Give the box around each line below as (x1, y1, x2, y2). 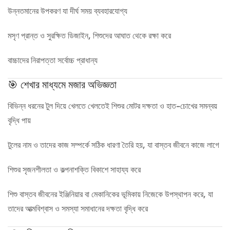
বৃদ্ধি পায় (8, 115, 31, 125)
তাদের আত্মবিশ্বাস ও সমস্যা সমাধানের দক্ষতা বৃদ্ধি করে (8, 204, 148, 214)
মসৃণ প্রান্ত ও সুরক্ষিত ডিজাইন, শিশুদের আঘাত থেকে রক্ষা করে (8, 30, 171, 41)
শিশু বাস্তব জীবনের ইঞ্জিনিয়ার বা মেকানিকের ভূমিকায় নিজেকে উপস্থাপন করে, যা (8, 189, 213, 199)
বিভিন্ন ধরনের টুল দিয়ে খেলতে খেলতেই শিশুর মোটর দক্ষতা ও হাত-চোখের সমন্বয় (8, 101, 217, 111)
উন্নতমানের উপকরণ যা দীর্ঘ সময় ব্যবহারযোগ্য (8, 6, 127, 16)
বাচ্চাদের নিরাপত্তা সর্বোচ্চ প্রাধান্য (8, 55, 98, 65)
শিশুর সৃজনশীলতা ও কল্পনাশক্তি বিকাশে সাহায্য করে (8, 164, 141, 175)
